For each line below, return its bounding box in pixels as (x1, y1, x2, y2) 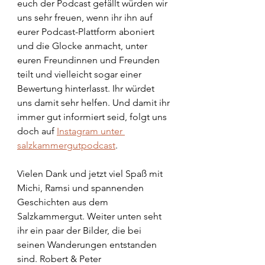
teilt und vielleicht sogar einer (17, 69, 144, 80)
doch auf (17, 125, 57, 137)
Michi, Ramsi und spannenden (17, 182, 146, 194)
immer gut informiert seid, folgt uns (17, 111, 169, 123)
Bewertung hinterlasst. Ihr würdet (17, 83, 157, 95)
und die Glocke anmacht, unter (17, 40, 150, 52)
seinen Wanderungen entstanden (17, 239, 159, 251)
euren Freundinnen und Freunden (17, 54, 162, 66)
